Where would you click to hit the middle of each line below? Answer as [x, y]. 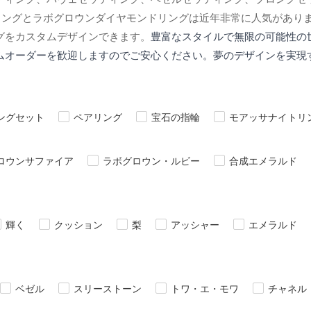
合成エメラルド [263, 160]
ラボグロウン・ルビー [151, 160]
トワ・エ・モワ [205, 288]
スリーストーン [108, 288]
